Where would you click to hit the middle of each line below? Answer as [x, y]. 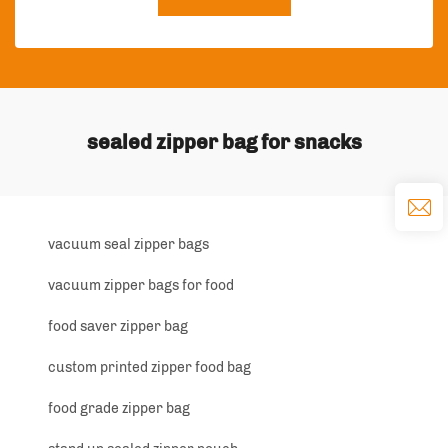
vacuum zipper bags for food [141, 286]
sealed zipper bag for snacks [224, 142]
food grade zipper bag [119, 409]
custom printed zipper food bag [149, 368]
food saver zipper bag [118, 327]
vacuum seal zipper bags [128, 245]
